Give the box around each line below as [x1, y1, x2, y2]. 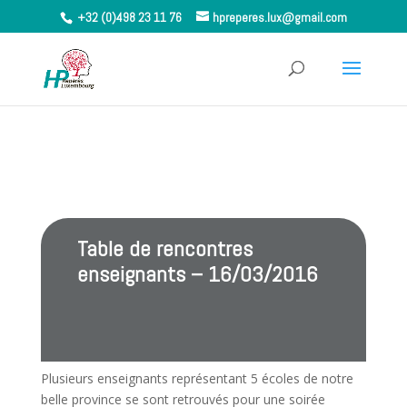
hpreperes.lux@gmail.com [212, 8, 347, 25]
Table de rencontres [76, 233, 253, 263]
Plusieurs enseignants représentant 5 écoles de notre [40, 370, 353, 388]
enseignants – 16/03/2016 [76, 259, 318, 288]
